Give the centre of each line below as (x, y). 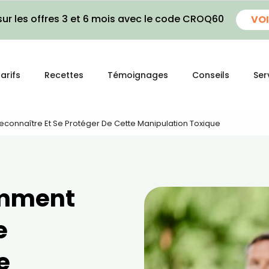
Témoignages (138, 75)
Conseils (211, 75)
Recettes (64, 75)
